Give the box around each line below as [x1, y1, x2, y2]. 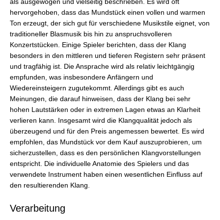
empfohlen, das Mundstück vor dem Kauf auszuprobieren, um [10, 138, 202, 146]
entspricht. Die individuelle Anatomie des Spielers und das [10, 160, 189, 167]
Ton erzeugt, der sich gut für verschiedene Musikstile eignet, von [10, 19, 210, 27]
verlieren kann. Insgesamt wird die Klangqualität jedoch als [10, 116, 192, 124]
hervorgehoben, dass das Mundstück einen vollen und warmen [10, 8, 205, 16]
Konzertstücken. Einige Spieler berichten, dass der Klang [10, 41, 186, 49]
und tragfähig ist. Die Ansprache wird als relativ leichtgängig [10, 62, 194, 70]
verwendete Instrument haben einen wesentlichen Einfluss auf [10, 170, 202, 178]
